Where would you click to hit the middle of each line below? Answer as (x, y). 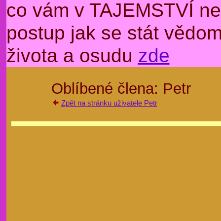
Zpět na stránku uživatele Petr (109, 103)
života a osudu (72, 55)
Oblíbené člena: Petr (121, 88)
